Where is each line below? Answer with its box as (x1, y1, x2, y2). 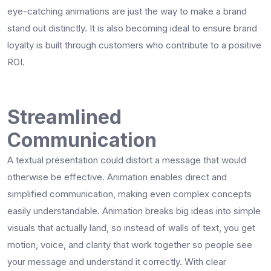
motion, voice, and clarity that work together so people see (7, 238, 252, 250)
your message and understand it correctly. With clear (7, 255, 226, 267)
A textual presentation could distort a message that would (7, 154, 246, 166)
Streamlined (7, 105, 122, 129)
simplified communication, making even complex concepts (7, 188, 252, 200)
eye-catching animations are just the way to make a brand (7, 5, 247, 17)
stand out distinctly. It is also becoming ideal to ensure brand (7, 22, 257, 34)
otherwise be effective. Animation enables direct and (7, 171, 227, 183)
